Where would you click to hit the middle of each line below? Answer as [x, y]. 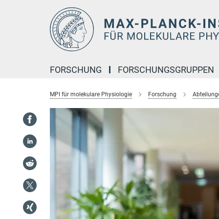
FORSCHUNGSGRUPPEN [166, 70]
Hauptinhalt [23, 9]
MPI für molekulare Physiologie [91, 94]
